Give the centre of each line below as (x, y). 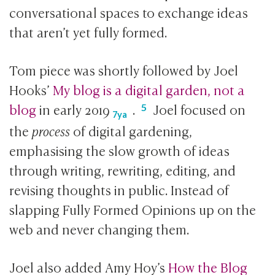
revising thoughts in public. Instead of (119, 189)
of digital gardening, (131, 130)
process (51, 130)
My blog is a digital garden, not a (149, 89)
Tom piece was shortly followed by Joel (124, 69)
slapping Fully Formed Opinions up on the (133, 209)
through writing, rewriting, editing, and (123, 169)
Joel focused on (199, 109)
